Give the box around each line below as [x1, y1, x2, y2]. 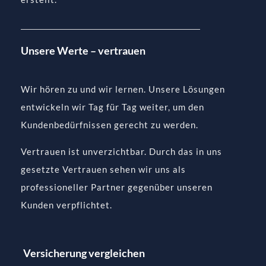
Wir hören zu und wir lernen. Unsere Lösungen [21, 83, 226, 94]
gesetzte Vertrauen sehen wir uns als [21, 163, 186, 175]
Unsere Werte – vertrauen [21, 43, 146, 57]
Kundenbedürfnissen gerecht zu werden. [21, 119, 199, 130]
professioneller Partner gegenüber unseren [21, 181, 213, 192]
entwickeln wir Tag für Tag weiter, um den [21, 101, 205, 112]
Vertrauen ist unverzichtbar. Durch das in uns [21, 145, 223, 157]
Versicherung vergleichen [23, 246, 145, 260]
